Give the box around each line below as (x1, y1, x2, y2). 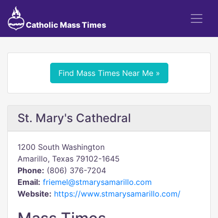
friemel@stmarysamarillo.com (43, 177, 152, 187)
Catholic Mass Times (24, 20, 106, 30)
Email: (18, 177, 40, 187)
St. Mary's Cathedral (18, 111, 131, 125)
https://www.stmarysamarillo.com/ (54, 189, 181, 199)
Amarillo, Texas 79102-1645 (18, 154, 120, 163)
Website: (18, 189, 52, 199)
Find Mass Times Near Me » (58, 68, 160, 78)
